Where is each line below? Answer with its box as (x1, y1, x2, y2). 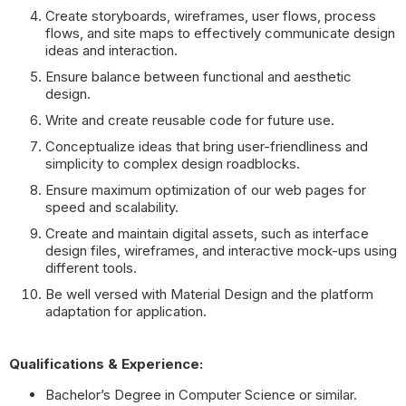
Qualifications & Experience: (9, 355, 203, 372)
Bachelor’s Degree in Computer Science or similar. (45, 386, 357, 403)
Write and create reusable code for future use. (45, 111, 334, 129)
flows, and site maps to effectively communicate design (45, 24, 395, 42)
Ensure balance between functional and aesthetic (45, 68, 352, 85)
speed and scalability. (45, 198, 179, 216)
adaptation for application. (45, 303, 207, 320)
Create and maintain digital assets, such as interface (45, 225, 369, 242)
